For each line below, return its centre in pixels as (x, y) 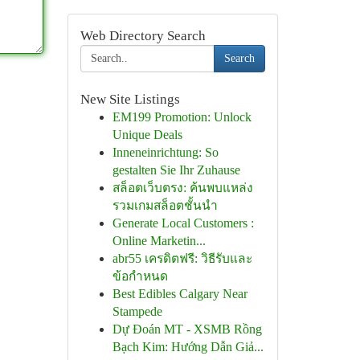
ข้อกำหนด (140, 276)
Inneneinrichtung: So (165, 152)
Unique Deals (147, 135)
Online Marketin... (159, 241)
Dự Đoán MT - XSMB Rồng (187, 329)
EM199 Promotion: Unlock (182, 117)
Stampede (137, 311)
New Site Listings (130, 99)
